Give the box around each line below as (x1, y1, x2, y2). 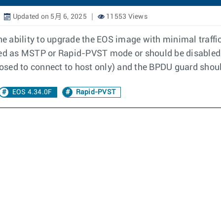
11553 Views (104, 13, 147, 20)
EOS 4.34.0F (12, 89, 52, 96)
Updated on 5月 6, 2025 (11, 13, 87, 20)
